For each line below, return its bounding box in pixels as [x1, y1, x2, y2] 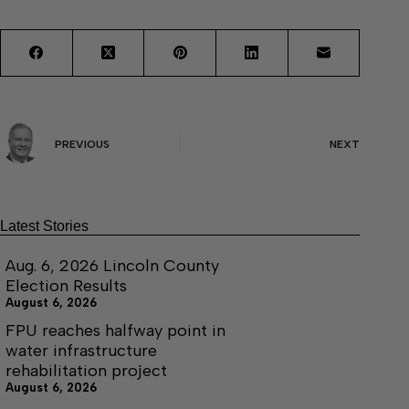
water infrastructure [5, 340, 157, 361]
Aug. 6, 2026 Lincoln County [5, 255, 219, 276]
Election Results [5, 275, 127, 296]
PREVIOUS [55, 137, 110, 151]
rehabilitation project [5, 360, 167, 381]
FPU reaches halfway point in [5, 320, 225, 341]
